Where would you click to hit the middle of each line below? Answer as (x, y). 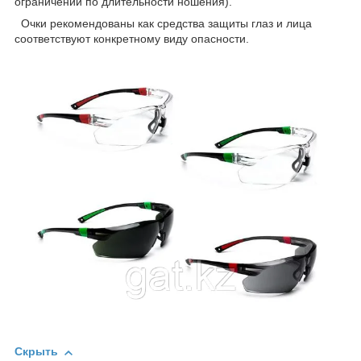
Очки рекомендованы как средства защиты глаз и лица (163, 23)
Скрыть (36, 352)
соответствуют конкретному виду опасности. (132, 38)
